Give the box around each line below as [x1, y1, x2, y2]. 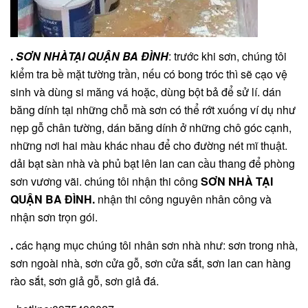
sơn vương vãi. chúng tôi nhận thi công [10, 173, 201, 190]
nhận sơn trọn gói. [10, 209, 98, 225]
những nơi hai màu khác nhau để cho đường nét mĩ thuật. [10, 137, 287, 154]
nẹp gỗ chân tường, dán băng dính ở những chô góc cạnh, [10, 120, 291, 136]
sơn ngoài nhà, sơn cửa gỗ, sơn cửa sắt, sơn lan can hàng [10, 255, 291, 272]
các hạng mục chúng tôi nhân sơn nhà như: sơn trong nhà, [16, 237, 298, 254]
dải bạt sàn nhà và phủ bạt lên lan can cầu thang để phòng [10, 155, 295, 172]
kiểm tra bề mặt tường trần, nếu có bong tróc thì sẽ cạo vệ [10, 66, 287, 82]
